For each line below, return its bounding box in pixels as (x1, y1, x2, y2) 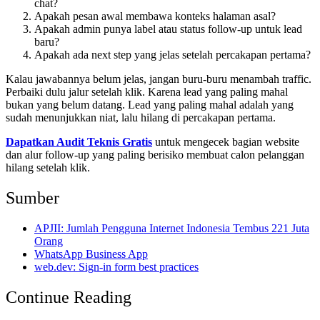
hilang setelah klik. (6, 161, 90, 174)
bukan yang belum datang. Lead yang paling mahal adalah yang (6, 99, 294, 111)
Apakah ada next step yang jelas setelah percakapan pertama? (34, 49, 311, 61)
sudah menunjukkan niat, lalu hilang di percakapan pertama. (6, 111, 276, 124)
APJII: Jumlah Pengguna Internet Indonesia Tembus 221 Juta (34, 221, 309, 234)
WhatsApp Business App (34, 247, 148, 260)
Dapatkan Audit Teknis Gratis (6, 136, 152, 149)
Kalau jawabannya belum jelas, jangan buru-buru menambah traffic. (6, 73, 311, 86)
